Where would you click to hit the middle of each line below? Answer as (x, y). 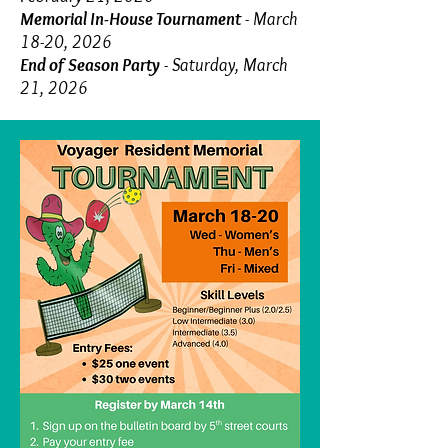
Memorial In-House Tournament (130, 19)
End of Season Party (90, 65)
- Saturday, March (223, 65)
